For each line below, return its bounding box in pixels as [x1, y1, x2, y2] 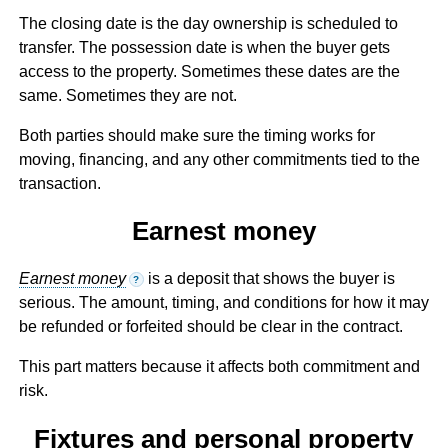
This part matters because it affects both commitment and [18, 358, 420, 376]
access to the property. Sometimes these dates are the [18, 62, 400, 80]
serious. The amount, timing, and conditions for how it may [18, 294, 429, 312]
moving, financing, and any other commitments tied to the [18, 150, 420, 168]
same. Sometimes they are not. [18, 86, 237, 104]
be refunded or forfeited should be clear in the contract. [18, 318, 403, 336]
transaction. [18, 174, 101, 192]
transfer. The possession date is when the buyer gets [18, 38, 390, 56]
